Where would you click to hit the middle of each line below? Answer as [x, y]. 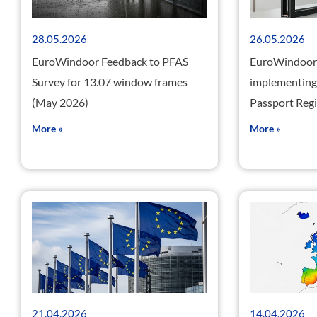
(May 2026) [60, 103]
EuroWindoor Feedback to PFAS [110, 62]
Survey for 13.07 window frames [110, 82]
